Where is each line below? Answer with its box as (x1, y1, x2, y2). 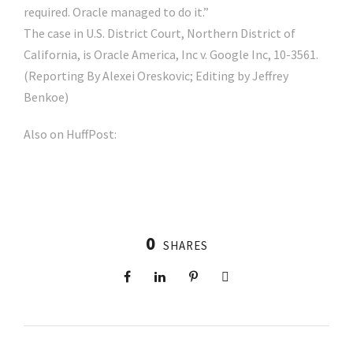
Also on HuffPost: (24, 126, 117, 143)
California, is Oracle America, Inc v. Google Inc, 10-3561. (24, 46, 318, 63)
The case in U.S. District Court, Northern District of (24, 25, 295, 42)
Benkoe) (24, 89, 69, 106)
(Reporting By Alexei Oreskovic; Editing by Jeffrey (24, 68, 288, 84)
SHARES (162, 238, 208, 254)
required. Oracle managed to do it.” (24, 4, 209, 20)
